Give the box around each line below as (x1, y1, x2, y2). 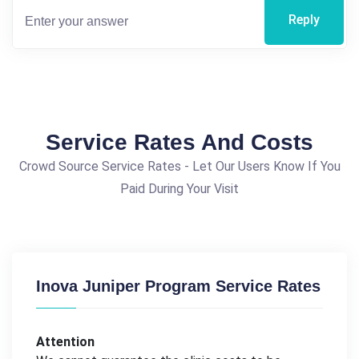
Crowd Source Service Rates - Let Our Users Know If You (18, 159, 341, 175)
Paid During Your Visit (120, 181, 239, 197)
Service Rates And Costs (46, 130, 313, 155)
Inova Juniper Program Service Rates (36, 277, 321, 296)
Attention (36, 334, 95, 350)
